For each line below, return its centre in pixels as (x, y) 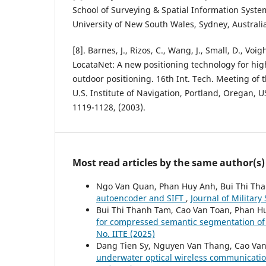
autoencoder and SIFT (141, 198)
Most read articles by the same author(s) (169, 163)
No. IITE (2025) (126, 234)
